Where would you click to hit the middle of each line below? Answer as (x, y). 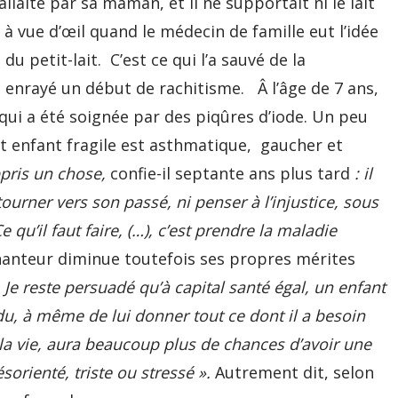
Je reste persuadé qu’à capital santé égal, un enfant (195, 287)
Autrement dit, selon (295, 372)
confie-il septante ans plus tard (232, 173)
